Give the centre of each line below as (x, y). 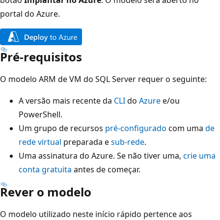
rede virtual (40, 142)
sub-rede (128, 142)
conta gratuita (45, 169)
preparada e (86, 142)
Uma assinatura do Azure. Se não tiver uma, (101, 155)
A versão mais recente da (66, 100)
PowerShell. (41, 114)
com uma (186, 128)
